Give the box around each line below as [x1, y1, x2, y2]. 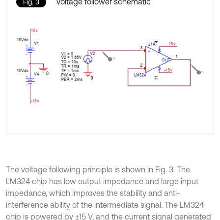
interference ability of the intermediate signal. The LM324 [6, 200, 204, 209]
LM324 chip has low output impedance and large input [6, 176, 198, 186]
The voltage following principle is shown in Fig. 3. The [6, 165, 190, 174]
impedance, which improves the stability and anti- [6, 188, 180, 197]
